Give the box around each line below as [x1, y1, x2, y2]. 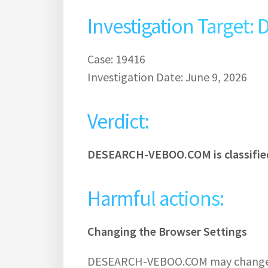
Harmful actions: [87, 185, 224, 212]
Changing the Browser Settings [87, 223, 247, 239]
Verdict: [87, 108, 149, 135]
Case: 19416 [87, 51, 145, 66]
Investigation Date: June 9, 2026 [87, 69, 247, 84]
